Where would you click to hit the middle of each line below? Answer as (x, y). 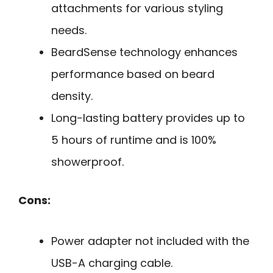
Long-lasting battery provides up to (148, 118)
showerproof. (87, 162)
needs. (69, 30)
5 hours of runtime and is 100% (134, 140)
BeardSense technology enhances (144, 52)
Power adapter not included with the (150, 241)
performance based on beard (133, 74)
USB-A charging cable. (112, 263)
